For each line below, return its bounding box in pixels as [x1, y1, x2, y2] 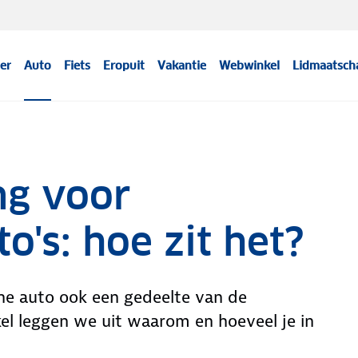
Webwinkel [219, 58, 280, 73]
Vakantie [157, 58, 207, 73]
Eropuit [103, 58, 145, 73]
